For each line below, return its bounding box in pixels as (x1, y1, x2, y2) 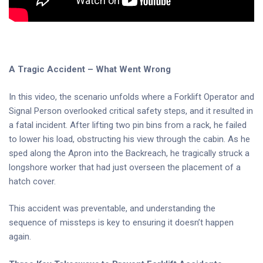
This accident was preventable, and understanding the (9, 203, 215, 214)
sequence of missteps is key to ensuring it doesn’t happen (9, 217, 234, 228)
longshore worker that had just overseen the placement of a (9, 161, 241, 173)
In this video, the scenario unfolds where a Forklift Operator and (9, 91, 254, 102)
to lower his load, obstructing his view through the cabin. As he (9, 133, 250, 144)
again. (9, 231, 31, 242)
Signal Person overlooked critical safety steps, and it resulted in (9, 105, 253, 116)
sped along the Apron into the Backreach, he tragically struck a (9, 147, 249, 159)
